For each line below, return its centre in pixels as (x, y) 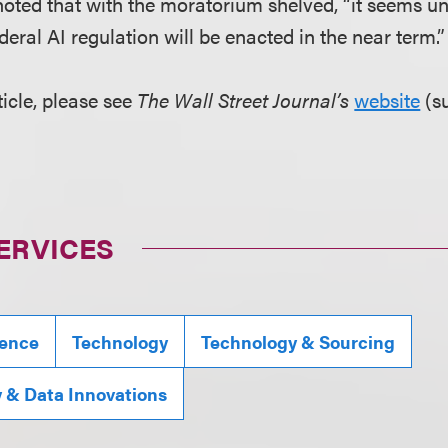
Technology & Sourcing (298, 342)
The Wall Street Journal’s (243, 100)
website (387, 100)
